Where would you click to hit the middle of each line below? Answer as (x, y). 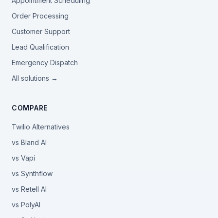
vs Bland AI (29, 142)
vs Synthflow (32, 173)
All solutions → (35, 78)
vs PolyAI (26, 205)
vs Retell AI (29, 189)
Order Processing (40, 16)
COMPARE (30, 108)
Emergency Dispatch (45, 63)
